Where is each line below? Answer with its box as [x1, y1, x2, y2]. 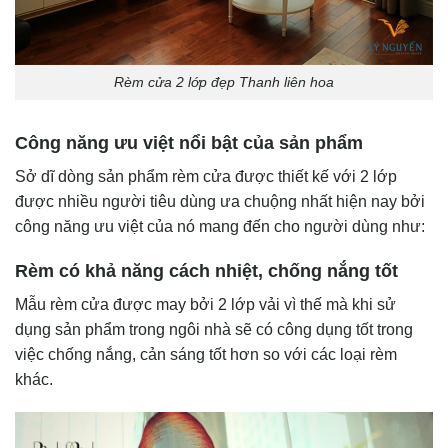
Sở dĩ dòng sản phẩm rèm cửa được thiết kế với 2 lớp [15, 167, 397, 185]
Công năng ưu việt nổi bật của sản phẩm [15, 132, 363, 153]
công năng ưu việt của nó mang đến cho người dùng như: [15, 217, 425, 235]
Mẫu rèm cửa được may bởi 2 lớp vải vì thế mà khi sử [15, 295, 396, 313]
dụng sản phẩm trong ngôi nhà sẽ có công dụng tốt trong [15, 320, 413, 338]
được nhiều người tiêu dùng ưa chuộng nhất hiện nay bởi [15, 192, 425, 210]
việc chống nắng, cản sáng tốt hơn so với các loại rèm [15, 345, 397, 363]
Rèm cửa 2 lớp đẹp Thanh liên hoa [114, 74, 334, 91]
